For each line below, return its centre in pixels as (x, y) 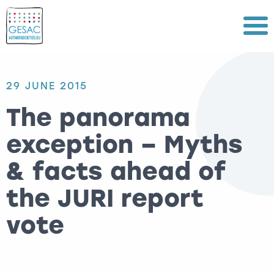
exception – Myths (124, 144)
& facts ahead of (116, 171)
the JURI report (105, 198)
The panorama (98, 117)
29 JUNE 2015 (47, 86)
